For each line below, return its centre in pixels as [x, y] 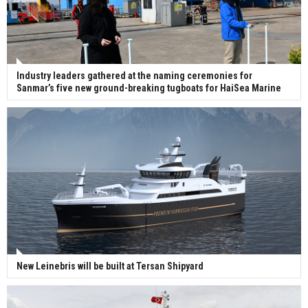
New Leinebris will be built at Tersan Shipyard [110, 266]
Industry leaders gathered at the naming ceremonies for [134, 76]
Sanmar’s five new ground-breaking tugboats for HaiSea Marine [149, 88]
